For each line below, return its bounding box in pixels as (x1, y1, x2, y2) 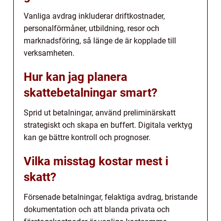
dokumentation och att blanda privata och (24, 204, 170, 214)
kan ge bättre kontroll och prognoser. (24, 132, 150, 142)
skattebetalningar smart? (24, 85, 157, 100)
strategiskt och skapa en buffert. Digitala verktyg (24, 120, 192, 130)
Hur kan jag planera (24, 70, 127, 84)
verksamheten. (24, 48, 74, 58)
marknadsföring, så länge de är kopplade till (24, 36, 176, 45)
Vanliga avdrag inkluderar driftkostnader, (24, 11, 165, 21)
